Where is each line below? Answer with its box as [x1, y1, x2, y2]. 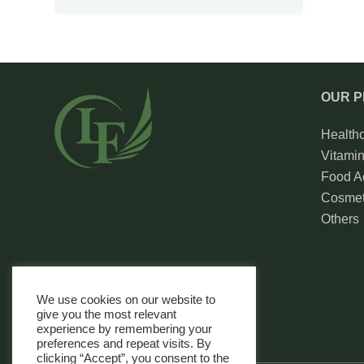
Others [320, 211, 359, 226]
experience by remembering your [37, 323, 212, 336]
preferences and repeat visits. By [37, 337, 211, 350]
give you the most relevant [37, 308, 176, 321]
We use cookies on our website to [37, 293, 215, 306]
